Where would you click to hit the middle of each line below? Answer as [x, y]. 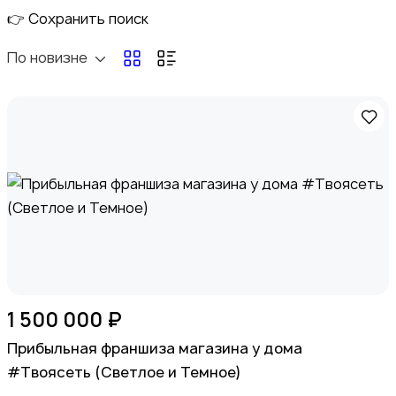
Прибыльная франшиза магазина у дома [155, 349]
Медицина [58, 256]
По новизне [47, 58]
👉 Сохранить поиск [78, 19]
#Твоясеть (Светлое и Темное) [124, 373]
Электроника [68, 128]
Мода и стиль [69, 384]
